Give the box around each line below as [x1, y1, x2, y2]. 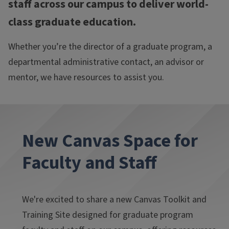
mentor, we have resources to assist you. [8, 71, 164, 84]
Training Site [21, 209, 72, 221]
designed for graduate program [72, 209, 193, 221]
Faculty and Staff [21, 150, 157, 176]
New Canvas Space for [21, 128, 198, 154]
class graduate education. [8, 14, 136, 30]
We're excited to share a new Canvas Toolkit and [21, 193, 207, 206]
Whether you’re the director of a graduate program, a [8, 40, 212, 53]
